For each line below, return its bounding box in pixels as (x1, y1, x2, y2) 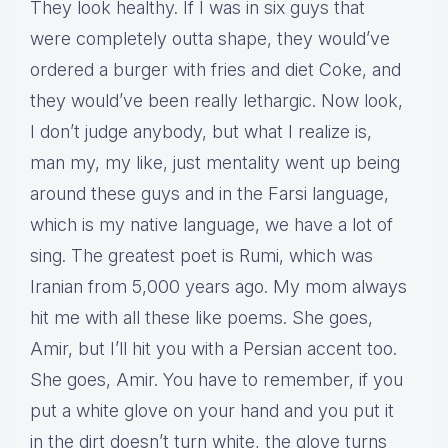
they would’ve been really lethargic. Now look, (30, 90, 403, 112)
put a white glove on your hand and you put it (30, 400, 394, 422)
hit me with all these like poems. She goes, (30, 307, 373, 329)
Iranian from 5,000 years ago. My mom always (30, 276, 407, 298)
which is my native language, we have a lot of (30, 214, 393, 236)
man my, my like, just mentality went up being (30, 152, 400, 174)
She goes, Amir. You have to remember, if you (30, 369, 403, 391)
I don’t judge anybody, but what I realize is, (30, 121, 372, 143)
